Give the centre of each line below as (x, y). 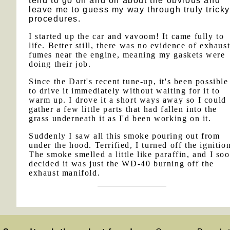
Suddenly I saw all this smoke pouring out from (124, 136)
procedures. (55, 19)
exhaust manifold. (65, 173)
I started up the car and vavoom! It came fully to (127, 36)
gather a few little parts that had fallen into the (123, 109)
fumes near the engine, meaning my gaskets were (127, 55)
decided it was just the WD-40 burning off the (122, 164)
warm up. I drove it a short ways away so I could (128, 100)
